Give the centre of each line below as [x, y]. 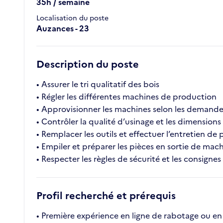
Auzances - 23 [63, 29]
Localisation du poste [72, 18]
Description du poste [88, 64]
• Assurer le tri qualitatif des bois [98, 84]
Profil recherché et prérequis [106, 196]
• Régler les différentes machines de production [126, 97]
